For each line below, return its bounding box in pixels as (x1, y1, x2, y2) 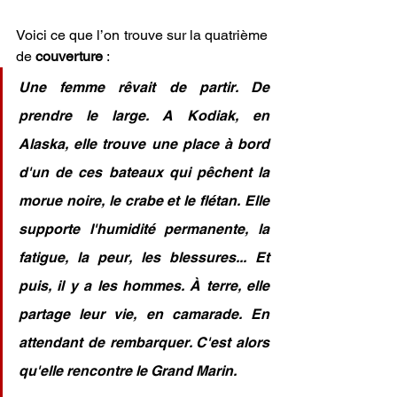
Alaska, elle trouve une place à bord (19, 136, 269, 152)
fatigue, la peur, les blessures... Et (19, 249, 269, 266)
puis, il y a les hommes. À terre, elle (19, 277, 269, 294)
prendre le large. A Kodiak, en (19, 107, 269, 124)
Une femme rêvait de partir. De (19, 79, 269, 96)
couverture (35, 48, 103, 65)
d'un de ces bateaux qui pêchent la (19, 164, 269, 181)
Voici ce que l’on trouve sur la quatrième (16, 27, 268, 43)
